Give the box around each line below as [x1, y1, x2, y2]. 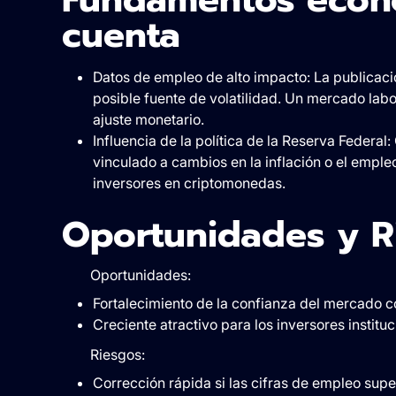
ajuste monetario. [92, 110, 204, 128]
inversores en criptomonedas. [92, 173, 286, 192]
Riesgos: [89, 345, 145, 363]
